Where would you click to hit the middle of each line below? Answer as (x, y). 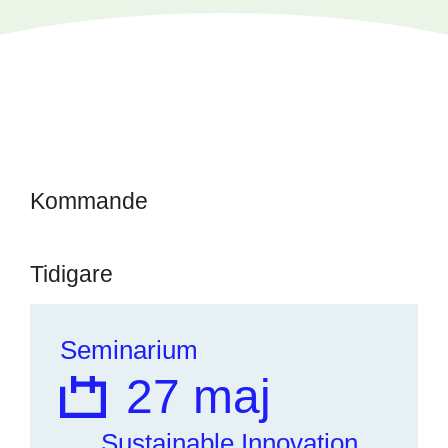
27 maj (198, 396)
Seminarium (129, 350)
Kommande (89, 201)
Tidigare (71, 274)
